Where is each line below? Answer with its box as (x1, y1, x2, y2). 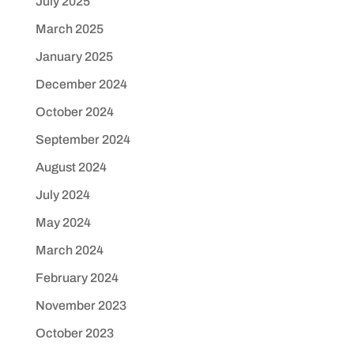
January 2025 (35, 50, 113, 64)
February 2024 (35, 271, 119, 285)
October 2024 (35, 105, 114, 119)
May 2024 (35, 216, 91, 230)
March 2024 (35, 243, 104, 258)
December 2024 (35, 77, 127, 92)
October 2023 (35, 326, 114, 341)
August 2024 (35, 160, 107, 175)
